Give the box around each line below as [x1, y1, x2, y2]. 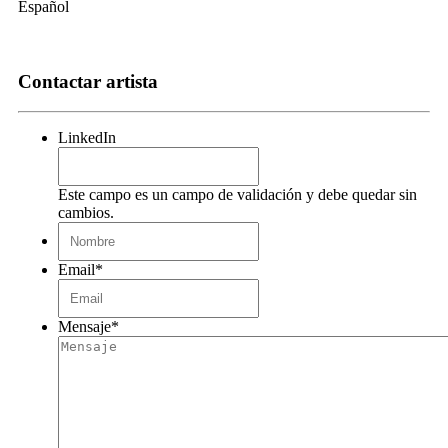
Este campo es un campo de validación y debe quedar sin [58, 186, 417, 204]
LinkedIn [58, 129, 116, 147]
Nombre [258, 221, 310, 239]
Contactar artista [18, 70, 158, 92]
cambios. [58, 204, 114, 222]
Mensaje [58, 318, 111, 336]
